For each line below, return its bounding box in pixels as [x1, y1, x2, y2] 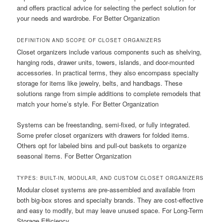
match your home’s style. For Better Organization [17, 99, 159, 109]
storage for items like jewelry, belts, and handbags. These [17, 78, 183, 88]
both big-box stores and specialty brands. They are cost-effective [17, 195, 204, 205]
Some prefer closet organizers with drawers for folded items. [17, 130, 190, 140]
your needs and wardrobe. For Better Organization [17, 13, 160, 23]
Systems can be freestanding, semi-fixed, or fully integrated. [17, 119, 191, 129]
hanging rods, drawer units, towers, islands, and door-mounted [17, 57, 195, 67]
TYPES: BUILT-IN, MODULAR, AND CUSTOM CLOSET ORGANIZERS [17, 174, 204, 181]
